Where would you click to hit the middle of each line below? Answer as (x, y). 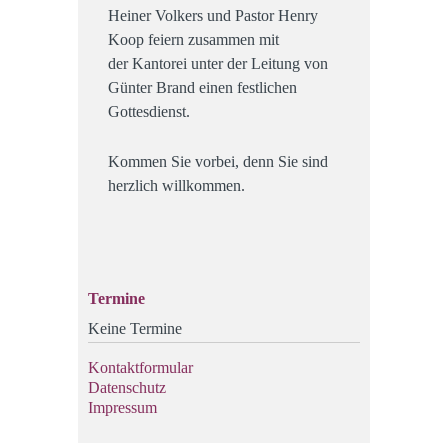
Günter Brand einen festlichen (202, 88)
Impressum (122, 408)
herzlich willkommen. (176, 186)
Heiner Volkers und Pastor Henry (213, 16)
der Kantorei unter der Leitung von (218, 64)
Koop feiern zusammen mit (193, 40)
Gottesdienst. (149, 112)
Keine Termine (135, 329)
